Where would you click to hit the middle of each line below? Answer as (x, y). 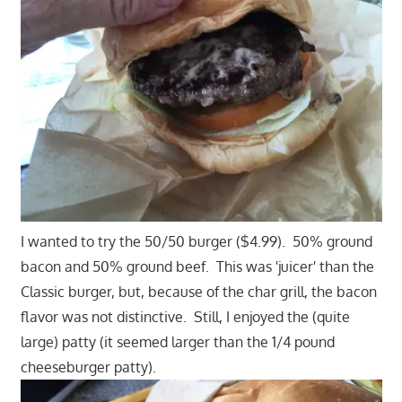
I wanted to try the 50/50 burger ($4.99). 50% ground (196, 242)
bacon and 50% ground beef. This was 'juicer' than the (197, 267)
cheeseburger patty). (88, 367)
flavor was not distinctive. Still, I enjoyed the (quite (185, 317)
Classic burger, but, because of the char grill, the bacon (198, 292)
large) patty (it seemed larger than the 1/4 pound (177, 342)
